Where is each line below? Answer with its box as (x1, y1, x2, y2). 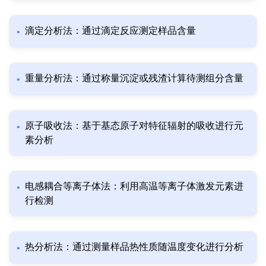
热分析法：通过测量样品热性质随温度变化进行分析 (25, 242, 243, 252)
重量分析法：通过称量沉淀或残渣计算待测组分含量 (25, 73, 243, 84)
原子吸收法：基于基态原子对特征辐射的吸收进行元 (25, 121, 243, 131)
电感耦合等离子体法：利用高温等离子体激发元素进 (25, 181, 243, 192)
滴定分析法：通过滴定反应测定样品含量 (25, 26, 196, 36)
